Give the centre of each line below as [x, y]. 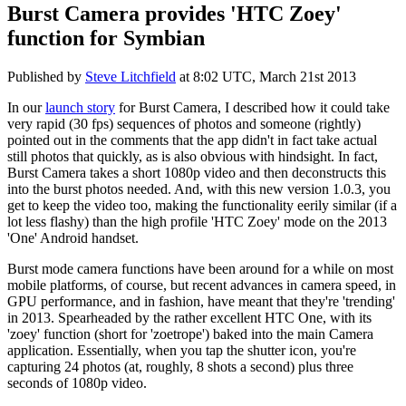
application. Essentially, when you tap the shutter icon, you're [182, 350]
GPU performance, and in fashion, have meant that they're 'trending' [201, 301]
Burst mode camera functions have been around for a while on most [200, 268]
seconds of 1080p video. [77, 382]
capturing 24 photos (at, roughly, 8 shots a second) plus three [180, 366]
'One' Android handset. [73, 237]
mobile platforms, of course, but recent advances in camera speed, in [202, 285]
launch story [80, 107]
